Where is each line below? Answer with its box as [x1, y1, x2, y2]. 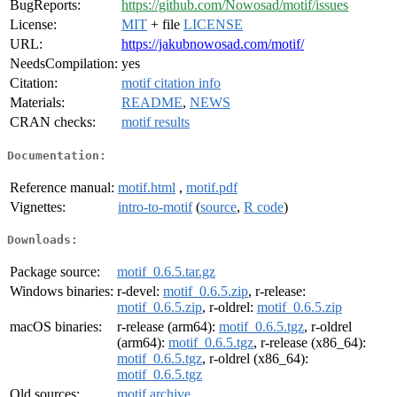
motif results [121, 114, 190, 130]
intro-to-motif [118, 198, 192, 214]
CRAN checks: [10, 114, 96, 130]
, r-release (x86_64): [253, 335, 366, 351]
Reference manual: [10, 179, 114, 195]
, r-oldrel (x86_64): [202, 351, 308, 367]
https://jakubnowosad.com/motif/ [121, 36, 304, 52]
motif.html [118, 179, 175, 195]
